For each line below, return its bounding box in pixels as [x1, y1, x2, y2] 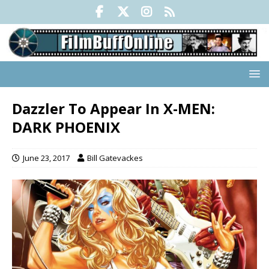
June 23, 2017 [23, 153, 70, 164]
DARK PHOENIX [12, 117, 120, 138]
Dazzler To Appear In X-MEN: [12, 98, 215, 119]
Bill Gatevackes [87, 153, 143, 164]
